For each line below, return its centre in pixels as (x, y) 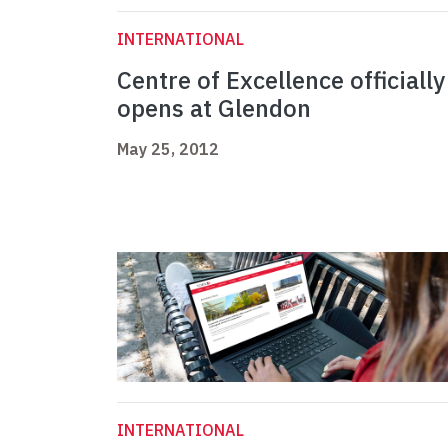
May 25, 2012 (168, 149)
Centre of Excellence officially (281, 80)
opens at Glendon (214, 108)
